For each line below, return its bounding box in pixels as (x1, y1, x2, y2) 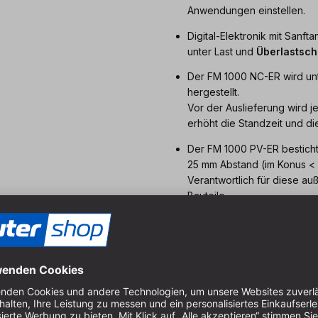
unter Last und (187, 45, 256, 57)
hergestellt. (187, 86, 239, 99)
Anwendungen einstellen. (187, 4, 305, 17)
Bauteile (187, 189, 225, 202)
